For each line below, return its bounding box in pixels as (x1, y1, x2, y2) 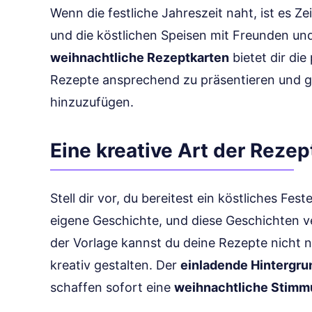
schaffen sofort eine (50, 280, 174, 295)
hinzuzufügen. (50, 95, 134, 109)
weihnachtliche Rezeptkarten (50, 50, 229, 65)
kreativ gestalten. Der (50, 258, 180, 272)
